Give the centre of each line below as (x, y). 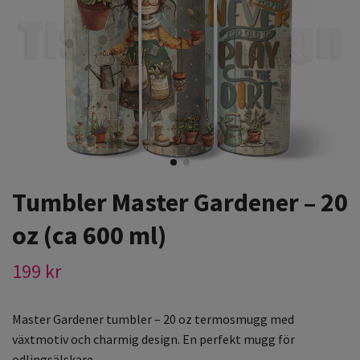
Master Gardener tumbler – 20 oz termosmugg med (153, 319)
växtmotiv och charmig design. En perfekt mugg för (153, 340)
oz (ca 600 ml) (89, 236)
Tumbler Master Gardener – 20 (180, 203)
